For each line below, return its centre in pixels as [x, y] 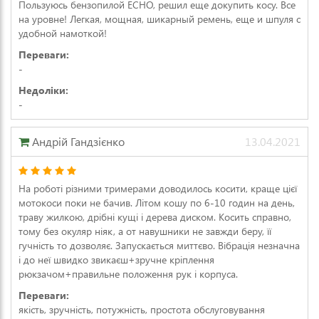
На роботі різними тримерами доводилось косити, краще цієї [158, 188]
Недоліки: [43, 90]
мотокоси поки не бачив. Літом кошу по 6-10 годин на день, [157, 203]
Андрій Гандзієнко [77, 141]
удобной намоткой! [63, 33]
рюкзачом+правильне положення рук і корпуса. [128, 274]
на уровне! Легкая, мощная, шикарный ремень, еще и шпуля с [159, 19]
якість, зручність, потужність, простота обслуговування [142, 309]
